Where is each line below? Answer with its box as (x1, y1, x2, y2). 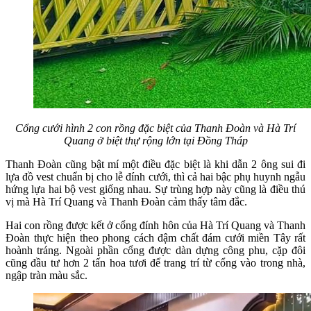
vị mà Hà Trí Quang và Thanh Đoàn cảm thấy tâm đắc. (6, 195, 247, 208)
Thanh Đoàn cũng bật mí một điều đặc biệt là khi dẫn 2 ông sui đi (6, 158, 305, 170)
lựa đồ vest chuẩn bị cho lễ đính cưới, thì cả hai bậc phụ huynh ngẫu (6, 170, 305, 183)
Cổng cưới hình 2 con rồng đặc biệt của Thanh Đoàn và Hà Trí (15, 121, 296, 134)
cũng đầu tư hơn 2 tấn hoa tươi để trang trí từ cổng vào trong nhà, (6, 256, 305, 269)
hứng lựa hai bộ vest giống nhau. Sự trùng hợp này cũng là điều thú (6, 183, 305, 195)
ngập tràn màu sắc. (6, 269, 87, 281)
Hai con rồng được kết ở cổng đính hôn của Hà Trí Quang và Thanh (6, 219, 305, 231)
